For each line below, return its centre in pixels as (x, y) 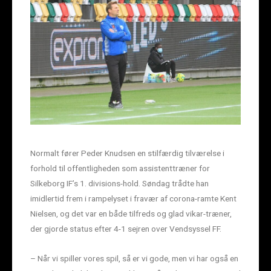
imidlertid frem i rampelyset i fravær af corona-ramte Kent (133, 198)
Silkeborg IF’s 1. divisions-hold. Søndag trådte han (119, 183)
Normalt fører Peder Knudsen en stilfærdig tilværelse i (127, 153)
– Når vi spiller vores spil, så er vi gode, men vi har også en (134, 258)
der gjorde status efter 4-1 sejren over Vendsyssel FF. (126, 228)
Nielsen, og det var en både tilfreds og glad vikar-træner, (131, 213)
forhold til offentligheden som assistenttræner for (120, 168)
